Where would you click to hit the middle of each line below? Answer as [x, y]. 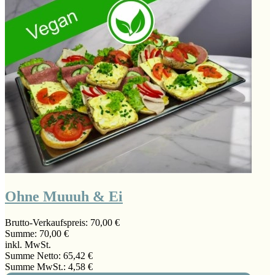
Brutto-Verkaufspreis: [48, 222]
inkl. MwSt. [28, 244]
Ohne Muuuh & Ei [64, 196]
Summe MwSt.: [37, 266]
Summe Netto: [34, 255]
